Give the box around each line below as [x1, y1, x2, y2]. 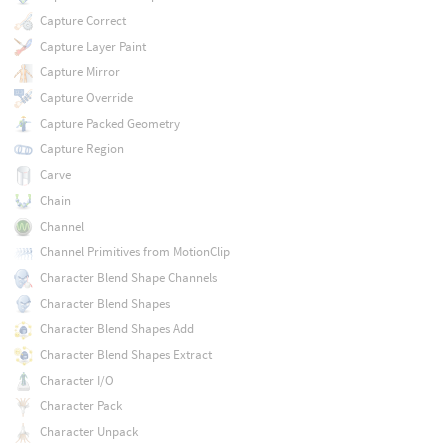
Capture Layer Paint [39, 37, 146, 55]
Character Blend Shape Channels [39, 268, 217, 286]
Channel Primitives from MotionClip [39, 243, 230, 261]
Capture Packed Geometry [39, 114, 180, 132]
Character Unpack [39, 423, 138, 441]
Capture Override [39, 89, 133, 107]
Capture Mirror [39, 63, 120, 81]
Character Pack [39, 397, 122, 415]
